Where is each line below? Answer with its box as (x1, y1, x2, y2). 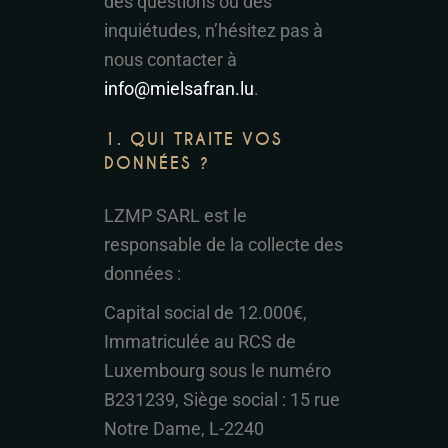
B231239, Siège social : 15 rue (104, 389, 340, 410)
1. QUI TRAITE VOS (104, 129, 283, 150)
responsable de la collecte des (104, 234, 343, 255)
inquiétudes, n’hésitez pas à (104, 20, 323, 41)
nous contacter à (104, 49, 237, 70)
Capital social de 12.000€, (104, 302, 307, 323)
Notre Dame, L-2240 (104, 418, 264, 439)
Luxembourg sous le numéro (104, 360, 331, 381)
